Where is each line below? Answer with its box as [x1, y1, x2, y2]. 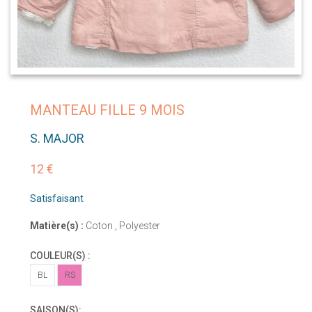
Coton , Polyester [84, 220, 160, 232]
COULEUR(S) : [30, 250, 91, 262]
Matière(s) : [30, 220, 84, 232]
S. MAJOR [30, 131, 84, 146]
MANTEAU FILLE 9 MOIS [30, 102, 185, 119]
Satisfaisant [30, 193, 84, 205]
